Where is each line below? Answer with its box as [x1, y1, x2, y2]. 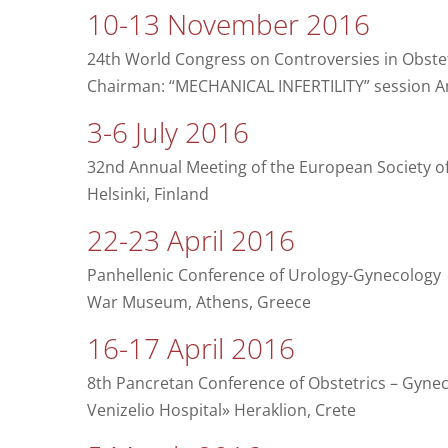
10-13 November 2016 [86, 5, 370, 44]
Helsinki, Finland [86, 183, 209, 206]
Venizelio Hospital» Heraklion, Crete [86, 399, 356, 422]
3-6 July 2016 [86, 113, 249, 152]
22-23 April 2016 [86, 221, 295, 260]
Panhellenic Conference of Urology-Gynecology [86, 264, 441, 287]
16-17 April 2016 [86, 329, 295, 368]
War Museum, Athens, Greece [86, 291, 311, 314]
